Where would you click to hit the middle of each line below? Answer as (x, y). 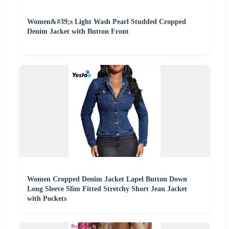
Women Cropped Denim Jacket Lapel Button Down (107, 179)
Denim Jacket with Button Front (78, 31)
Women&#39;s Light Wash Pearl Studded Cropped (107, 21)
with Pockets (47, 198)
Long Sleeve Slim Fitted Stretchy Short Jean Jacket (107, 189)
